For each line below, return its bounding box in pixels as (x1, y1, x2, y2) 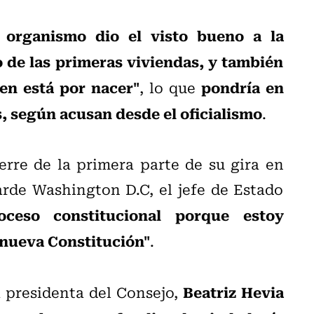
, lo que (139, 76, 201, 98)
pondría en (200, 75, 284, 98)
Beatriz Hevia (182, 280, 284, 303)
